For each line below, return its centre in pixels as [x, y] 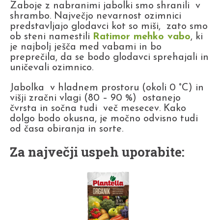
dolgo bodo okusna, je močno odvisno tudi [104, 119]
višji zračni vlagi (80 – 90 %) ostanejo [95, 98]
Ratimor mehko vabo [142, 37]
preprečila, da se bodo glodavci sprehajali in [109, 58]
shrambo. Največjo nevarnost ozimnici [96, 16]
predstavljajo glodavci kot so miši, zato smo [109, 27]
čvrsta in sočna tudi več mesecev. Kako [98, 109]
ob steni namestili [51, 37]
